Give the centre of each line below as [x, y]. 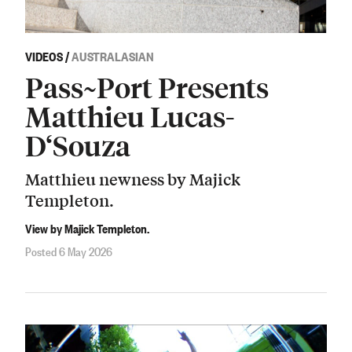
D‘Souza [78, 145]
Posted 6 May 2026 [69, 250]
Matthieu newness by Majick [133, 178]
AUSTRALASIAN [113, 56]
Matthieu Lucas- [130, 116]
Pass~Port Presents [147, 87]
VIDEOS [44, 56]
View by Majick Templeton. [87, 228]
